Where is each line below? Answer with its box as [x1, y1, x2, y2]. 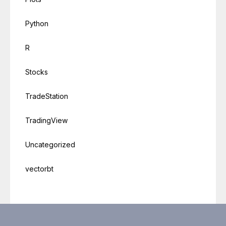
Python [25, 19, 48, 28]
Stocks [25, 67, 48, 76]
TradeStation [25, 91, 68, 100]
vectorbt [25, 164, 53, 173]
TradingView [25, 116, 68, 125]
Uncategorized [25, 140, 75, 149]
